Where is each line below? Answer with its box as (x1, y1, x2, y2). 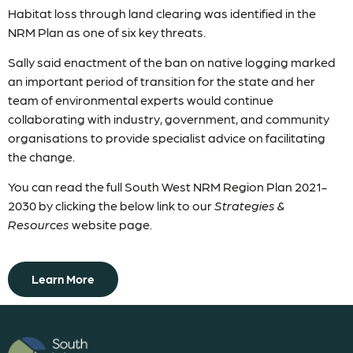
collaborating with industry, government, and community (8, 111, 329, 127)
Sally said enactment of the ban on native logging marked (8, 54, 336, 70)
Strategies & (214, 198, 284, 214)
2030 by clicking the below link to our (8, 198, 214, 214)
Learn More (32, 271, 95, 286)
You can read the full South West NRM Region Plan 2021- (8, 179, 327, 195)
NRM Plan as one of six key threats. (8, 24, 206, 39)
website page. (69, 217, 152, 232)
